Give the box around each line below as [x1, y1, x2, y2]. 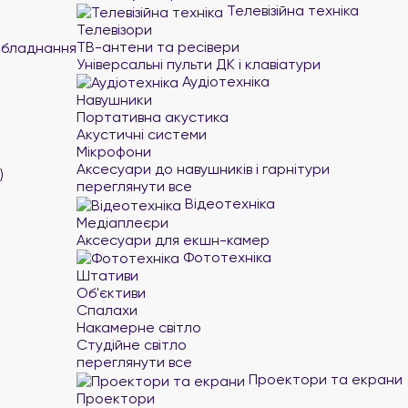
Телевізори [76, 20, 152, 38]
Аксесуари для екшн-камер [76, 230, 270, 249]
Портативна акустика [76, 108, 229, 126]
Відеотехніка [181, 195, 275, 212]
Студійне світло [76, 336, 187, 353]
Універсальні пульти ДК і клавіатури [76, 55, 321, 73]
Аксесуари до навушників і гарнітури [76, 160, 330, 178]
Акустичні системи [76, 126, 207, 143]
